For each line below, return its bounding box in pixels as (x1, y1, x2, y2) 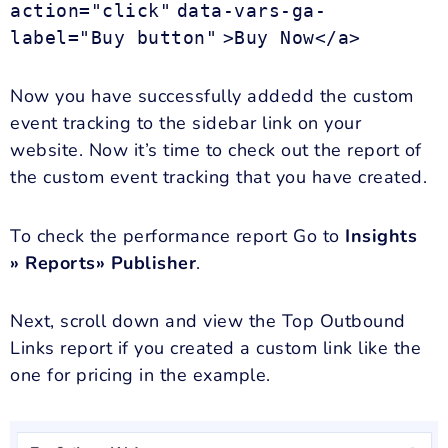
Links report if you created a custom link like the (10, 336, 421, 361)
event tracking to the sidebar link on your (10, 111, 361, 136)
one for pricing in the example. (10, 363, 271, 388)
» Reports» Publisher (10, 250, 196, 275)
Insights (345, 223, 417, 248)
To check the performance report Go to (10, 223, 345, 248)
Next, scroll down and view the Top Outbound (10, 309, 406, 334)
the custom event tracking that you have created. (10, 165, 427, 190)
